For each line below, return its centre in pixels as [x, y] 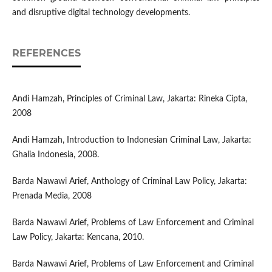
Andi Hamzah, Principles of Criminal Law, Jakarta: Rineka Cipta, [129, 99]
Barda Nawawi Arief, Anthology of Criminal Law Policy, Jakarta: [129, 182]
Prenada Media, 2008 [52, 196]
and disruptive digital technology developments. [101, 13]
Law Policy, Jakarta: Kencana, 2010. [78, 238]
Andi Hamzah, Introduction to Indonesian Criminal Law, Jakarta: [131, 141]
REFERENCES [46, 53]
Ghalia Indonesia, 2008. [55, 155]
